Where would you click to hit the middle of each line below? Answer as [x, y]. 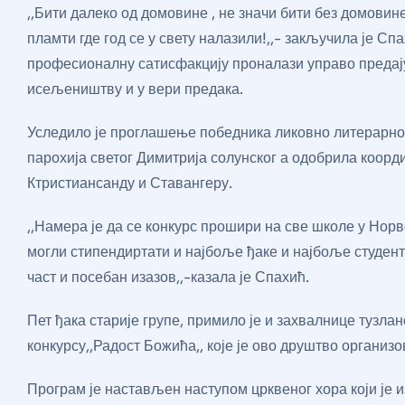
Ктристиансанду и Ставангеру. [130, 184]
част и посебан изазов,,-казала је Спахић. [168, 278]
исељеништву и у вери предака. [135, 89]
